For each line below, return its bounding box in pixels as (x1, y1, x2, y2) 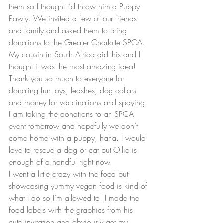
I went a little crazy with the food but (9, 168, 131, 179)
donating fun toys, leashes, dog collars (9, 84, 139, 96)
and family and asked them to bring (9, 24, 129, 36)
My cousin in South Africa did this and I (9, 48, 143, 60)
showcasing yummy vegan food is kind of (9, 180, 150, 191)
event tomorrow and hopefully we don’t (9, 120, 140, 131)
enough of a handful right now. (9, 156, 112, 167)
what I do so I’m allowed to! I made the (9, 192, 142, 203)
